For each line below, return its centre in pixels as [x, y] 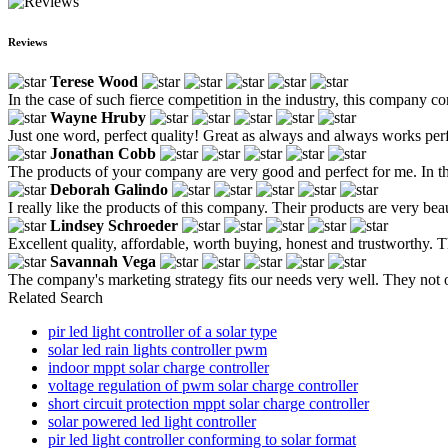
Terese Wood [94, 81]
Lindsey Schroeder [114, 225]
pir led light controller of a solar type [162, 331]
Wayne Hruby [98, 117]
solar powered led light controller [152, 421]
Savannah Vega [103, 261]
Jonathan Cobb [103, 153]
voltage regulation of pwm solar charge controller [203, 385]
